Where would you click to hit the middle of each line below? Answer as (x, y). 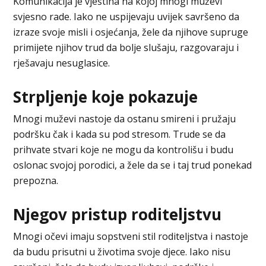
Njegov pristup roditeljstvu (118, 214)
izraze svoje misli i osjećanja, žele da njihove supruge (131, 32)
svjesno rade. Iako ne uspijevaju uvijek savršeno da (126, 16)
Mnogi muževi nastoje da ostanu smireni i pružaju (125, 118)
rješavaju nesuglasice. (62, 63)
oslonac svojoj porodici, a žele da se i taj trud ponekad (133, 165)
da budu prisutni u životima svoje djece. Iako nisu (122, 251)
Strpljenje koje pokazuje (106, 96)
